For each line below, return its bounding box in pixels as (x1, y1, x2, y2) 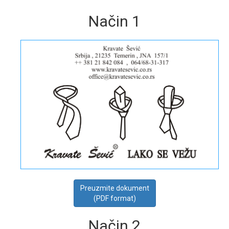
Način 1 (88, 12, 141, 30)
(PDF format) (93, 194, 136, 202)
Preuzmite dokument (80, 184, 149, 192)
